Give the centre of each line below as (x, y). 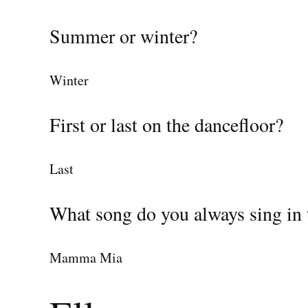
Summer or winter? (123, 36)
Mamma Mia (86, 258)
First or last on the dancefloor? (166, 125)
